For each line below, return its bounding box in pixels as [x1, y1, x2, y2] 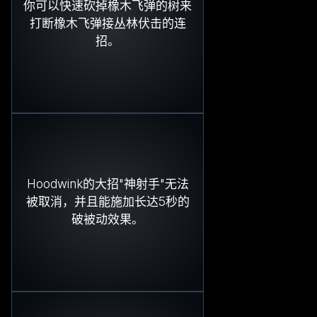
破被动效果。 [71, 212, 144, 227]
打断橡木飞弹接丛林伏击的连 [29, 16, 186, 31]
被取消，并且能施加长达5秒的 [25, 195, 190, 209]
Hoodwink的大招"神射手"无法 [26, 177, 189, 192]
